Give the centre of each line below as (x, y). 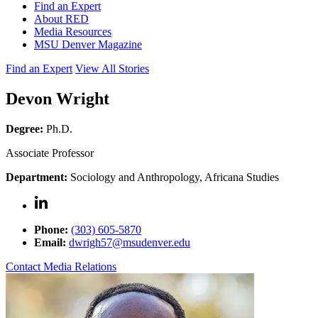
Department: (37, 177)
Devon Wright (57, 98)
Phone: (51, 229)
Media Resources (73, 32)
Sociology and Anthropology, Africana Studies (173, 177)
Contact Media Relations (61, 266)
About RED (61, 19)
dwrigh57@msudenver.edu (130, 242)
